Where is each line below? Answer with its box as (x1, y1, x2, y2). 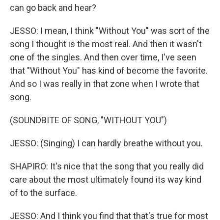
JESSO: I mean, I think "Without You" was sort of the (10, 26, 210, 36)
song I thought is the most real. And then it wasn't (10, 39, 202, 49)
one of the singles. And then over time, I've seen (10, 52, 196, 62)
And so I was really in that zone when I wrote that (10, 79, 199, 89)
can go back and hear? (10, 2, 96, 13)
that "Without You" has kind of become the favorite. (10, 65, 208, 76)
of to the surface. (10, 188, 77, 198)
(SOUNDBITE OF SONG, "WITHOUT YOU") (10, 115, 167, 125)
